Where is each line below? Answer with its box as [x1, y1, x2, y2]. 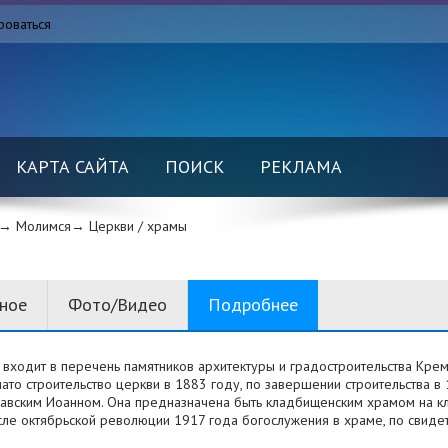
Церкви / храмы [88, 217, 187, 235]
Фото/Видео [67, 293, 167, 316]
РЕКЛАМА [260, 155, 342, 178]
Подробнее [207, 293, 298, 316]
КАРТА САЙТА [16, 155, 129, 178]
